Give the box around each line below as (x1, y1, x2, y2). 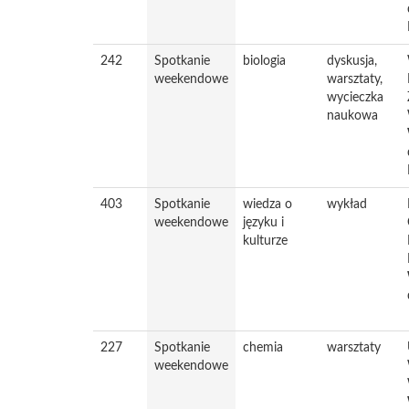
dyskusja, (327, 55, 377, 68)
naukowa (327, 110, 378, 122)
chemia (243, 341, 283, 354)
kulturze (243, 235, 288, 247)
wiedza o (243, 198, 292, 211)
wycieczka (327, 91, 383, 104)
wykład (327, 198, 367, 211)
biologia (243, 55, 286, 68)
